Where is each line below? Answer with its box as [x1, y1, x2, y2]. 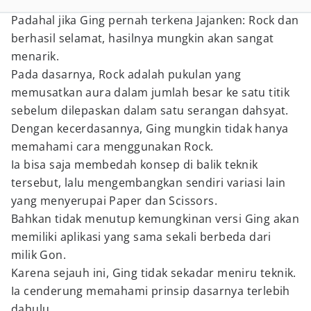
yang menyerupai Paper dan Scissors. [11, 193, 217, 208]
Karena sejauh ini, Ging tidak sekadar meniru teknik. [11, 265, 296, 280]
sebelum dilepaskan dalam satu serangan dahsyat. [11, 103, 289, 118]
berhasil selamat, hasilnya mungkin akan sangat [11, 31, 274, 46]
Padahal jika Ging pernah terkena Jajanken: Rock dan [11, 12, 299, 28]
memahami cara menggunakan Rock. [11, 139, 214, 154]
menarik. [11, 49, 60, 64]
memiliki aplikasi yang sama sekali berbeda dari [11, 229, 271, 244]
